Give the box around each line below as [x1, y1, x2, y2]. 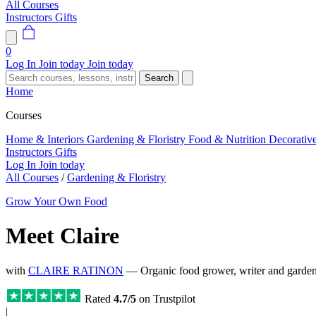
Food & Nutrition [188, 133, 269, 145]
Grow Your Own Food [6, 195, 107, 207]
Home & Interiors [6, 133, 87, 145]
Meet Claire [6, 223, 119, 249]
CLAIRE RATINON [28, 264, 123, 276]
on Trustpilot [136, 292, 195, 305]
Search [145, 73, 174, 83]
